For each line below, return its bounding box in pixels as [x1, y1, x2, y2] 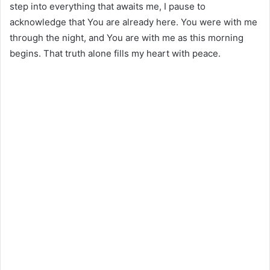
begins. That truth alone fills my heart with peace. [10, 47, 221, 59]
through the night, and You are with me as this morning [10, 31, 243, 43]
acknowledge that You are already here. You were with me [10, 16, 257, 28]
